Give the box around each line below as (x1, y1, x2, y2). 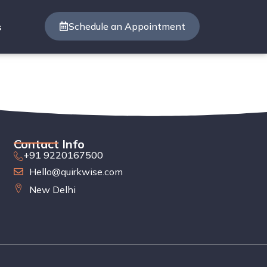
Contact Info (13, 136, 85, 151)
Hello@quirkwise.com (29, 166, 123, 178)
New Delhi (29, 184, 76, 195)
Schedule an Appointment (69, 20, 186, 32)
